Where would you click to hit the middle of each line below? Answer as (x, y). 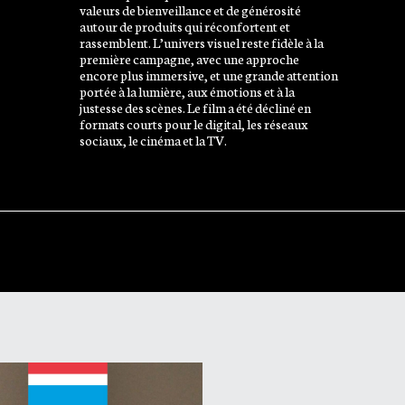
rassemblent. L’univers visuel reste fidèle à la (201, 42)
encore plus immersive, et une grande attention (208, 74)
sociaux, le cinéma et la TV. (153, 139)
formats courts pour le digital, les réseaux (193, 123)
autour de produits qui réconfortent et (184, 25)
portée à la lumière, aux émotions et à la (187, 90)
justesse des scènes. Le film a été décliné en (195, 107)
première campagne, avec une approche (189, 58)
